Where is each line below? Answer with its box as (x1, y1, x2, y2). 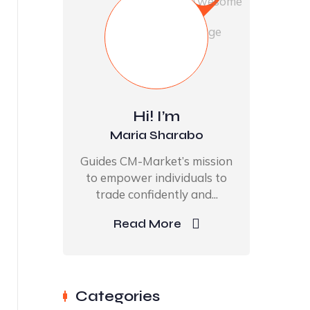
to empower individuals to (86, 170, 227, 185)
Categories (75, 287, 160, 305)
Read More (113, 217, 181, 231)
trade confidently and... (95, 187, 218, 201)
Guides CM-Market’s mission (80, 154, 232, 168)
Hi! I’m (133, 107, 180, 125)
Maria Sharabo (109, 127, 203, 143)
